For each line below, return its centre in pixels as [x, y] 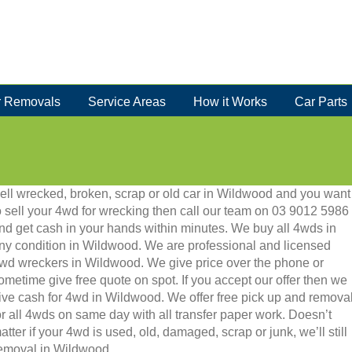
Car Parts [321, 101]
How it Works [230, 101]
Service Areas [126, 101]
